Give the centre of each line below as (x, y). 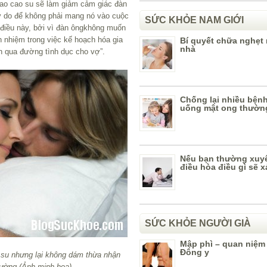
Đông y (195, 252)
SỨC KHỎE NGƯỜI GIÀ (198, 223)
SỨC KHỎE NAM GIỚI (194, 20)
